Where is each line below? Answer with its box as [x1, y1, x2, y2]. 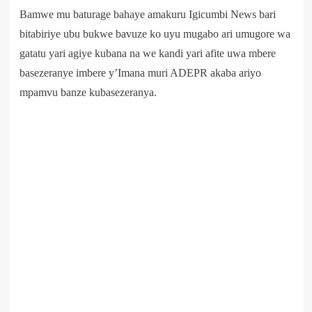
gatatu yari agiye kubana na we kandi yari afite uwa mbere [19, 47, 276, 59]
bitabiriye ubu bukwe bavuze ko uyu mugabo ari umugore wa [19, 27, 290, 40]
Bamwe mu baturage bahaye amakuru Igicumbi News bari [19, 8, 276, 20]
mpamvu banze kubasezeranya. [19, 86, 157, 98]
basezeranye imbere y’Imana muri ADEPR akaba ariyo [19, 66, 261, 79]
